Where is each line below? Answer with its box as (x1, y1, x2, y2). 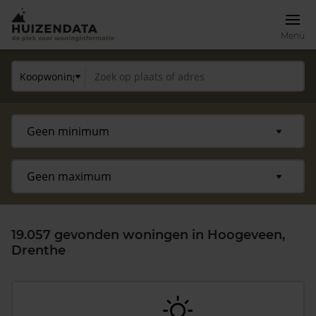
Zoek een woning (25, 275, 115, 291)
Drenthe (11, 243, 66, 258)
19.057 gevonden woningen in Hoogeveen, (11, 227, 285, 243)
